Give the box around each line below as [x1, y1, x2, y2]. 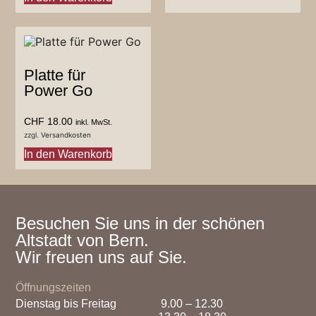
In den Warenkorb [24, 148, 113, 161]
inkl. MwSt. [75, 118, 113, 127]
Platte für [24, 66, 86, 85]
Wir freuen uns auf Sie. [16, 247, 188, 267]
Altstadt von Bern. [16, 230, 150, 250]
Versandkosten [41, 130, 92, 140]
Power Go [24, 82, 93, 100]
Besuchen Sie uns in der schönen [16, 213, 265, 233]
